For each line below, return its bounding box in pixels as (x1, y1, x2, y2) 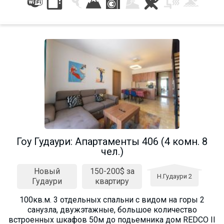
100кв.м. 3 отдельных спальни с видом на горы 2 (19, 194, 204, 204)
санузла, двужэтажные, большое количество (27, 204, 197, 214)
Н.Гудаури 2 (157, 172, 192, 180)
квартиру (95, 176, 129, 186)
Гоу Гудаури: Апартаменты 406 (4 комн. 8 (16, 135, 207, 147)
